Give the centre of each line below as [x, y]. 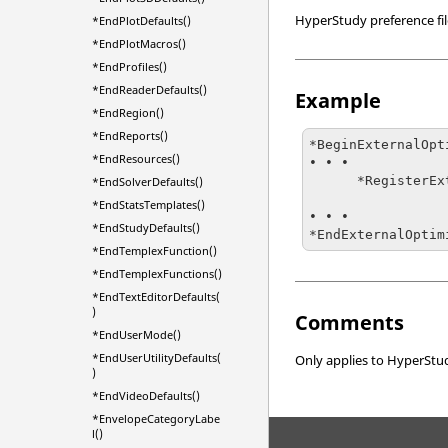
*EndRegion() [128, 112]
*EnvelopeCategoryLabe [156, 418]
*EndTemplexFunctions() [157, 273]
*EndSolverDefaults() [147, 181]
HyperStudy [331, 19]
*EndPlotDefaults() [141, 20]
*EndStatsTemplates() [148, 204]
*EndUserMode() [136, 334]
